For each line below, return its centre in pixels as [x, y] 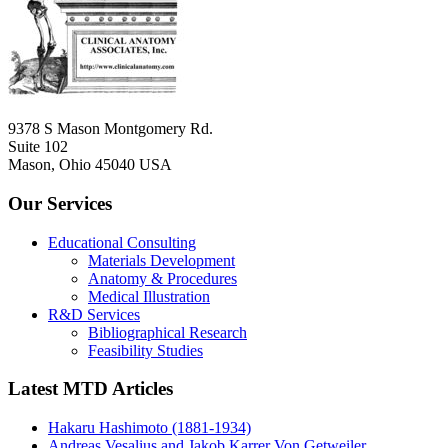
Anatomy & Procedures [162, 278]
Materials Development [161, 260]
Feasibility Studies [145, 350]
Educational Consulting [122, 242]
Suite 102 [38, 147]
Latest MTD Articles [90, 389]
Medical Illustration [149, 296]
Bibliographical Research [167, 332]
